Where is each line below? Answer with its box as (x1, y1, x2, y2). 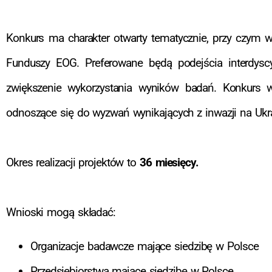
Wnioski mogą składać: (6, 205, 115, 220)
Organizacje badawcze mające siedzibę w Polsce (30, 239, 259, 253)
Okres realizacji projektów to (6, 155, 137, 170)
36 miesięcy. (136, 155, 199, 170)
